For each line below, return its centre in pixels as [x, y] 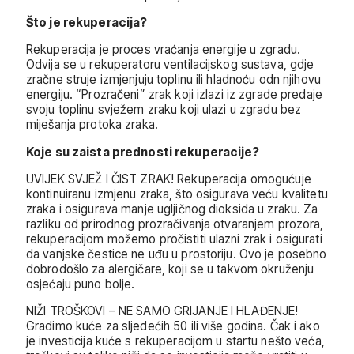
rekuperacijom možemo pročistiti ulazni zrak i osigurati [174, 239]
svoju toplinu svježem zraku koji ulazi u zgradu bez [164, 110]
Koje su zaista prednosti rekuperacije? [143, 152]
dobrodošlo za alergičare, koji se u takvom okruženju [170, 269]
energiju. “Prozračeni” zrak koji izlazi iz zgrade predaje [174, 95]
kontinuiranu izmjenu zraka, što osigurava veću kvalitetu [177, 194]
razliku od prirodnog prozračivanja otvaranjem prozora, [175, 224]
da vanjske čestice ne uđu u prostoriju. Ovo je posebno [177, 254]
